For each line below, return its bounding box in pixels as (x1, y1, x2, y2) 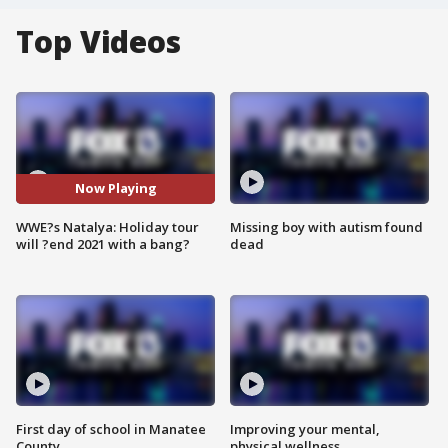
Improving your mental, (230, 420, 380, 439)
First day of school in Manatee (16, 420, 206, 439)
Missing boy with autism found (230, 217, 423, 236)
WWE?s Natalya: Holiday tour (16, 217, 199, 236)
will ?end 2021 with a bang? (16, 234, 190, 253)
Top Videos (16, 21, 181, 62)
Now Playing (74, 179, 157, 198)
